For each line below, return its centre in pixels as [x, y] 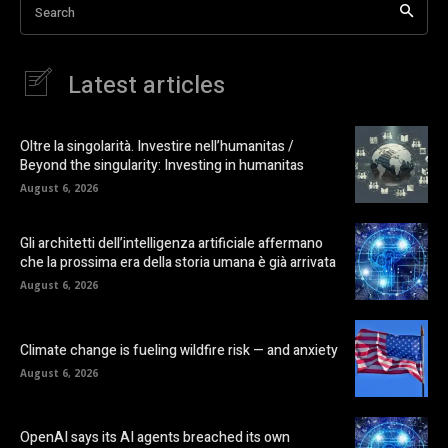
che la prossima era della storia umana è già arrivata [178, 263]
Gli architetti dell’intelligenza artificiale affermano [171, 244]
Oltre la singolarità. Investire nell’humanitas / [157, 147]
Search [55, 12]
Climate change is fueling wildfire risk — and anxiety [179, 350]
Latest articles [146, 85]
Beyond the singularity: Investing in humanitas [162, 166]
